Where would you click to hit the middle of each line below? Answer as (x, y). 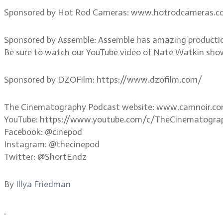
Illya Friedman (43, 184)
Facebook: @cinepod (43, 132)
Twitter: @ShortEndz (45, 157)
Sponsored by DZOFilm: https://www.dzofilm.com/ (103, 79)
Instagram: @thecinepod (52, 144)
